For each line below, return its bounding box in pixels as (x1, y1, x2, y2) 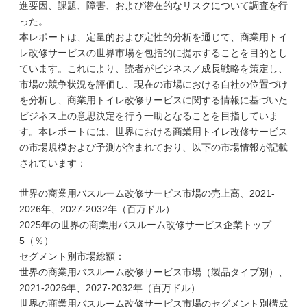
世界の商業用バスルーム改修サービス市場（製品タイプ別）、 (19, 267, 288, 278)
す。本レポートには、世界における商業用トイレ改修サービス (19, 126, 288, 137)
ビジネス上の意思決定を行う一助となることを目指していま (19, 110, 278, 121)
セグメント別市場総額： (19, 251, 125, 262)
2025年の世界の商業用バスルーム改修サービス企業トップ (19, 219, 271, 230)
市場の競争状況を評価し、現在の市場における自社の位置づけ (19, 79, 288, 90)
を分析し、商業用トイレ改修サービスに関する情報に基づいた (19, 95, 288, 106)
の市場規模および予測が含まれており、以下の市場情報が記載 (19, 142, 288, 153)
